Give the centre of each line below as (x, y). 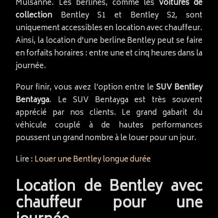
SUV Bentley (179, 88)
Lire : (25, 160)
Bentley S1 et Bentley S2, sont (127, 16)
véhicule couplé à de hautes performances (109, 126)
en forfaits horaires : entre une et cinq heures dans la (109, 54)
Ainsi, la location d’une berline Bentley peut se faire (109, 41)
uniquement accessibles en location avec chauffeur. (109, 28)
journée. (31, 66)
